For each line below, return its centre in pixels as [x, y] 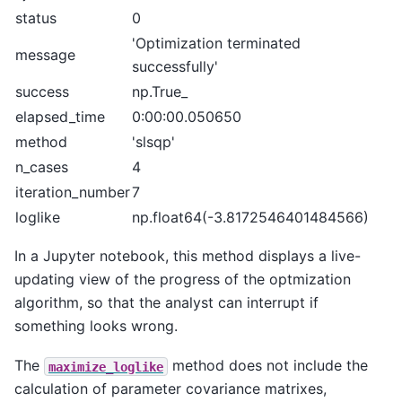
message [45, 55]
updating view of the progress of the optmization [183, 280]
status [36, 18]
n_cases [42, 167]
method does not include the [268, 366]
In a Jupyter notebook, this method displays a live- [188, 256]
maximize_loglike [106, 367]
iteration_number [73, 192]
